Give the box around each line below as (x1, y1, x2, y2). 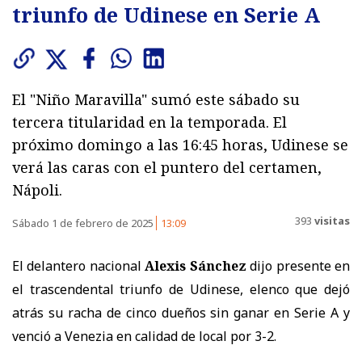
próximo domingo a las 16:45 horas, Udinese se (12, 134, 348, 154)
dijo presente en (246, 256, 351, 275)
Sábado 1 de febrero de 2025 (12, 215, 156, 230)
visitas (312, 213, 350, 229)
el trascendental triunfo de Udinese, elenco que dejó (12, 280, 350, 298)
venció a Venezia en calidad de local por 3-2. (12, 326, 276, 345)
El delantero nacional (12, 256, 145, 275)
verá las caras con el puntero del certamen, (12, 157, 322, 177)
